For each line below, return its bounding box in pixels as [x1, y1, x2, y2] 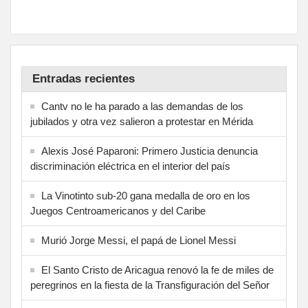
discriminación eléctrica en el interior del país [30, 159, 230, 172]
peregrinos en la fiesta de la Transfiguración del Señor [30, 278, 269, 291]
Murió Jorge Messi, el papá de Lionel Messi [41, 234, 236, 246]
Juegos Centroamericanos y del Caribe [30, 204, 206, 217]
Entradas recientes [32, 71, 135, 85]
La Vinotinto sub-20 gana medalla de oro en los [41, 189, 250, 201]
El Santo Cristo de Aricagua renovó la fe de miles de [41, 263, 274, 276]
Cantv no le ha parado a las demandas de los [41, 100, 243, 112]
